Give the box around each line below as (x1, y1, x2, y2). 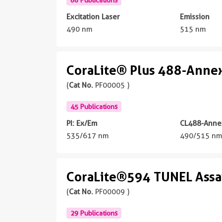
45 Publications (70, 102, 117, 111)
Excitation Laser (66, 12, 119, 21)
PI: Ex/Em (66, 118, 97, 128)
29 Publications (70, 209, 117, 217)
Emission (180, 12, 210, 21)
